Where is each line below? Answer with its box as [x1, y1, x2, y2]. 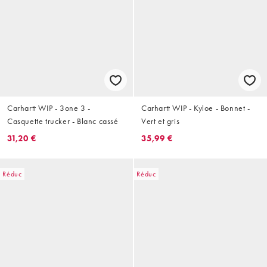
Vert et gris [141, 116, 180, 127]
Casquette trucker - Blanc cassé [7, 116, 119, 127]
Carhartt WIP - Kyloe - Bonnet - [141, 103, 250, 114]
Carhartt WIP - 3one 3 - [7, 103, 91, 114]
